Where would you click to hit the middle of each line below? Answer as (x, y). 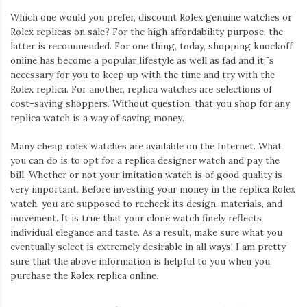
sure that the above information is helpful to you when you (140, 261)
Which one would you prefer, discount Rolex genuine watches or (151, 17)
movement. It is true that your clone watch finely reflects (136, 218)
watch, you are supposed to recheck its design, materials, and (146, 204)
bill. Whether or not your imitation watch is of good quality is (146, 175)
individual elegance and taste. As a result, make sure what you (146, 233)
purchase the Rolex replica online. (84, 276)
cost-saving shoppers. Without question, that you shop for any (150, 103)
